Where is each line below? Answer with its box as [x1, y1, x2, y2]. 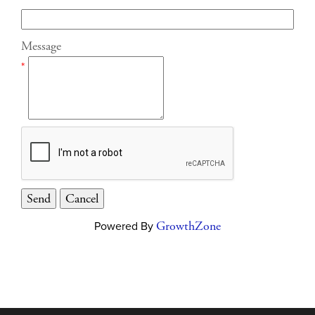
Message [21, 38, 61, 55]
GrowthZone [156, 218, 221, 235]
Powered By [94, 218, 156, 234]
